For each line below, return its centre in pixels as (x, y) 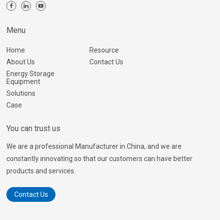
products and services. (41, 171)
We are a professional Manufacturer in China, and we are (94, 146)
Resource (104, 50)
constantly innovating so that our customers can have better (100, 159)
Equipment (24, 82)
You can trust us (34, 128)
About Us (21, 62)
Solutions (21, 93)
